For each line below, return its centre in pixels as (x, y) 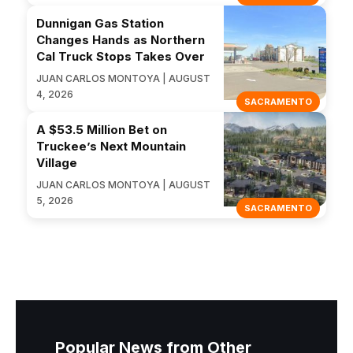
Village (57, 163)
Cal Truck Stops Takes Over (121, 57)
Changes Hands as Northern (121, 40)
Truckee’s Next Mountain (111, 147)
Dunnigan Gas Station (100, 24)
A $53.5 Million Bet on (102, 130)
